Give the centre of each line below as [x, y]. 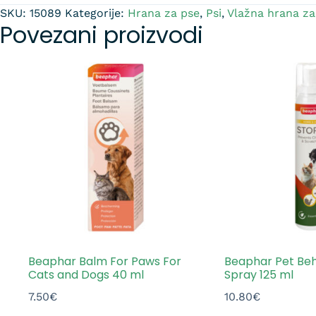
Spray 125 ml [259, 274]
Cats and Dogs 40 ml [86, 274]
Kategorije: [96, 13]
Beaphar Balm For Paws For [105, 261]
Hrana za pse [164, 13]
